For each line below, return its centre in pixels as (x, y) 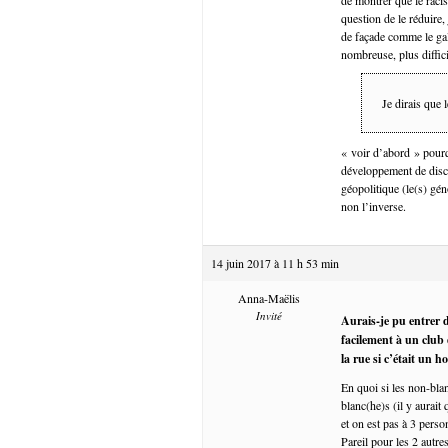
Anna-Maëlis (268, 297)
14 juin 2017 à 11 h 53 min (275, 262)
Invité (268, 315)
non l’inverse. (373, 205)
